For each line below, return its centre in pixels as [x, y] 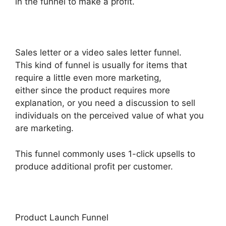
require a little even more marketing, [88, 78]
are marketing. [44, 128]
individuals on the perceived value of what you [109, 116]
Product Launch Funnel [62, 217]
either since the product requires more [93, 91]
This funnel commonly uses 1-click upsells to [105, 154]
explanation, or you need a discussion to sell [105, 103]
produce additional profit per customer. [94, 166]
